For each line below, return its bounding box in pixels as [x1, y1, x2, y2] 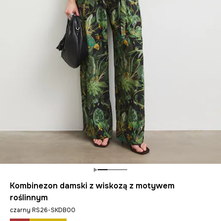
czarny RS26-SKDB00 [10, 206, 75, 214]
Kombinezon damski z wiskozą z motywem [10, 181, 175, 191]
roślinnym [10, 192, 48, 203]
